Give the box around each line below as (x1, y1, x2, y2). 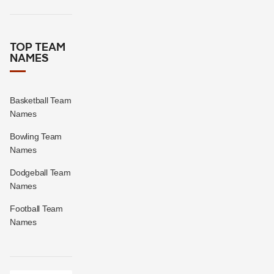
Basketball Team (10, 95, 72, 106)
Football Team (10, 204, 63, 214)
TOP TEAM (10, 42, 65, 54)
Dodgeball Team (10, 168, 71, 178)
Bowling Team (10, 131, 62, 142)
